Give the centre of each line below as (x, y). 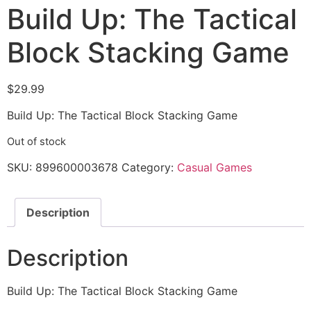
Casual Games (215, 168)
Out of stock (36, 141)
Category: (149, 168)
